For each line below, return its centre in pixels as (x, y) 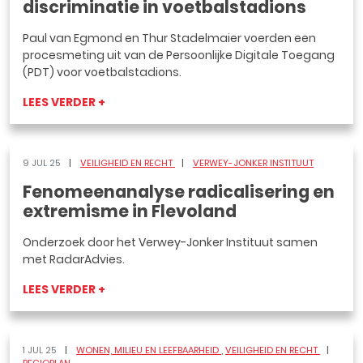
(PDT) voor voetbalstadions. (102, 72)
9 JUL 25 (43, 163)
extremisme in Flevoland (130, 211)
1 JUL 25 (41, 350)
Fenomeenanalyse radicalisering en (179, 192)
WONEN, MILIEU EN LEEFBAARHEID (149, 350)
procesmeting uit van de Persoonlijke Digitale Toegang (179, 55)
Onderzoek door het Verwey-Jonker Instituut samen (170, 242)
